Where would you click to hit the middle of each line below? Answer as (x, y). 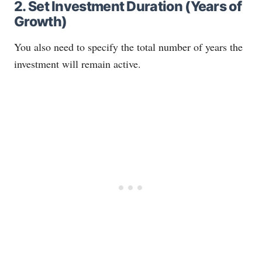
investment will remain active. (77, 64)
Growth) (41, 22)
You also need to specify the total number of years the (128, 47)
